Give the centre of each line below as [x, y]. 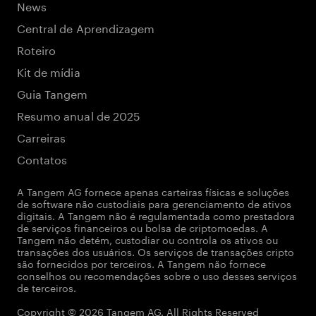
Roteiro [37, 49]
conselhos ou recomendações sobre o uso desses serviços [157, 275]
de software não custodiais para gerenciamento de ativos [154, 203]
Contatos [42, 158]
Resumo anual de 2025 [79, 115]
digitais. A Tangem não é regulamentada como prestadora [156, 215]
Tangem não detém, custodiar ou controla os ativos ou [147, 239]
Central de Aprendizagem [86, 27]
